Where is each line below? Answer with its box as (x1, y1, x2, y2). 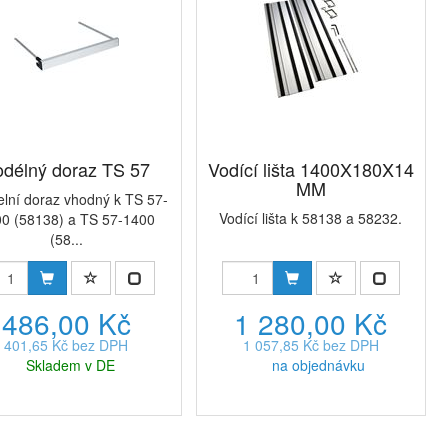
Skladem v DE (25, 355, 115, 375)
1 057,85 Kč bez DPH (242, 335, 379, 355)
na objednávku (272, 355, 366, 375)
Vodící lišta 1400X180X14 (207, 156, 414, 182)
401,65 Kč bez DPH (4, 335, 129, 355)
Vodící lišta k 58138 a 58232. (219, 208, 403, 228)
